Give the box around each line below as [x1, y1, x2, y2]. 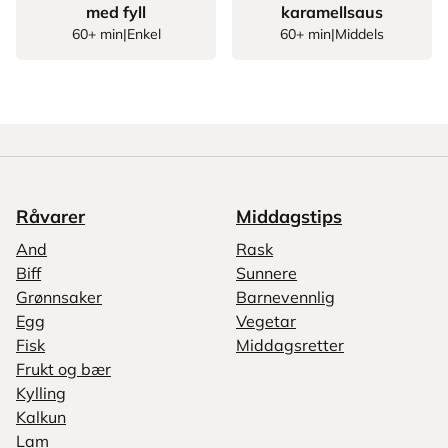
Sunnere [236, 263, 297, 283]
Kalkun [16, 407, 66, 427]
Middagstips [236, 205, 342, 228]
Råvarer [16, 205, 85, 228]
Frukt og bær [16, 359, 111, 379]
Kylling [16, 383, 66, 403]
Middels [335, 25, 384, 43]
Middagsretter [236, 335, 344, 355]
